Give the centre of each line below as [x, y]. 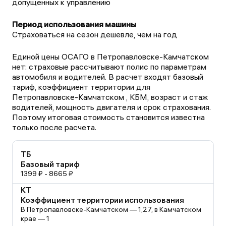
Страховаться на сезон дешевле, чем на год [95, 34]
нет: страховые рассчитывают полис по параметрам [109, 67]
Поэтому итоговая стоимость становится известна [108, 117]
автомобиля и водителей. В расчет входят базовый [108, 77]
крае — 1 [35, 218]
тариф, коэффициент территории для [81, 87]
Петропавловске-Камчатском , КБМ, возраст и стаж [110, 97]
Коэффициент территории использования [102, 200]
